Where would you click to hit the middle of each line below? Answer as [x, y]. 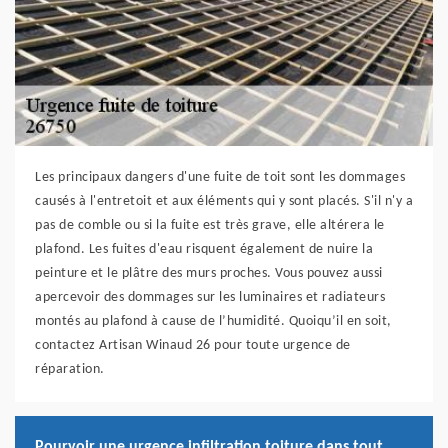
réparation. [70, 370]
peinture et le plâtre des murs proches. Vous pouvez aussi [209, 274]
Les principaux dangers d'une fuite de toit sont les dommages [220, 178]
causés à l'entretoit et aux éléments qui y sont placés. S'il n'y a [224, 202]
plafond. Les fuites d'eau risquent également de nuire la [204, 250]
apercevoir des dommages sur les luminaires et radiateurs [210, 298]
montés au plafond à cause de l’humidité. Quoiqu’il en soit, [213, 322]
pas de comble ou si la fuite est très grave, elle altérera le [210, 226]
